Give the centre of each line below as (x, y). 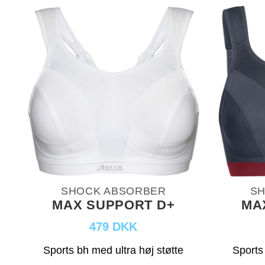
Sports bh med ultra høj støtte (114, 250)
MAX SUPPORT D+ (114, 205)
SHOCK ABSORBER (113, 191)
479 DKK (114, 226)
